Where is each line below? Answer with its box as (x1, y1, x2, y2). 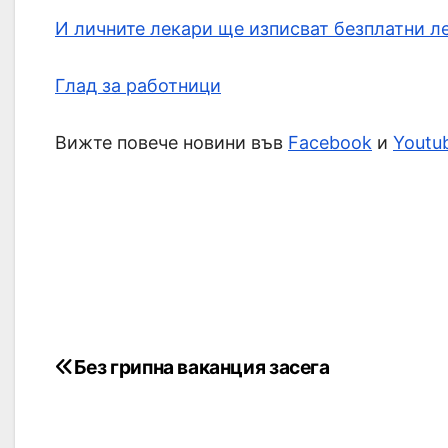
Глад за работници (55, 75, 221, 97)
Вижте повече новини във (55, 132, 288, 154)
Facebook (288, 132, 372, 154)
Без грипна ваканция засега (73, 355, 330, 380)
